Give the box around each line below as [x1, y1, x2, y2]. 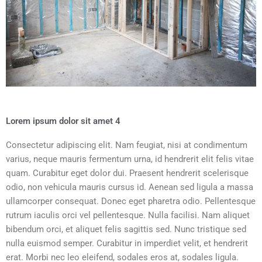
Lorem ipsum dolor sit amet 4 [6, 115, 120, 126]
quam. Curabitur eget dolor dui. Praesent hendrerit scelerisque [6, 167, 249, 178]
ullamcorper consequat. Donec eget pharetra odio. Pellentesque [6, 195, 256, 206]
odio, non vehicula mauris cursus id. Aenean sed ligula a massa [6, 181, 253, 192]
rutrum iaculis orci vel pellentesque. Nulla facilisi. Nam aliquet [6, 209, 250, 220]
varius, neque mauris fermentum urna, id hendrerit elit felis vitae [6, 153, 254, 164]
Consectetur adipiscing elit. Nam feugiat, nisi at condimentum [6, 139, 247, 150]
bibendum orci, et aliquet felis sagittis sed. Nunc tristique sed [6, 223, 246, 235]
